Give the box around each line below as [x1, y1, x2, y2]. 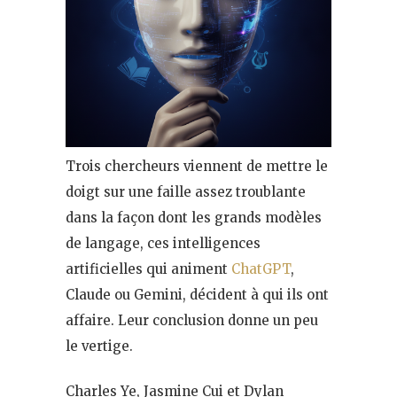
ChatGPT [231, 260, 291, 277]
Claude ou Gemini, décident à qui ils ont [66, 285, 329, 303]
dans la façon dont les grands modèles [66, 208, 322, 226]
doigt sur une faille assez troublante [66, 183, 306, 200]
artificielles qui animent [66, 260, 231, 277]
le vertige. [66, 337, 133, 354]
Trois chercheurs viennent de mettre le [66, 157, 328, 175]
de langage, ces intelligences [66, 234, 261, 252]
